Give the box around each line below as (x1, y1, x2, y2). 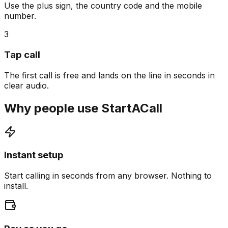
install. (4, 181, 28, 191)
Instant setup (4, 149, 64, 161)
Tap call (4, 49, 40, 61)
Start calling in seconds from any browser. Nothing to (4, 170, 212, 181)
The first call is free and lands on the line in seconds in (4, 70, 215, 80)
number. (4, 11, 36, 21)
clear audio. (4, 80, 49, 91)
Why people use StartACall (4, 100, 162, 116)
